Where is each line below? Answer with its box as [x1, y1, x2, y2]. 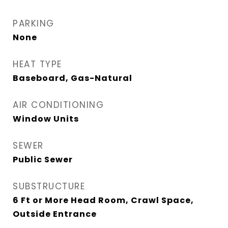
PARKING [13, 17, 54, 30]
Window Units [13, 113, 79, 125]
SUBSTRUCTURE [13, 180, 85, 192]
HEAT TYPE [13, 58, 62, 70]
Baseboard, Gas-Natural [13, 72, 132, 84]
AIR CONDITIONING [13, 99, 104, 111]
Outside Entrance [13, 208, 97, 220]
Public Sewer [13, 154, 73, 165]
